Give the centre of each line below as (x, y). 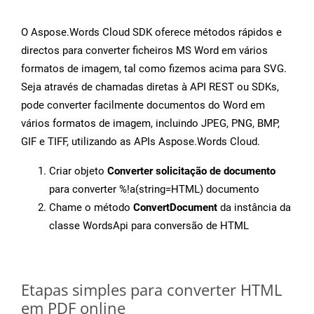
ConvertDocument (175, 208)
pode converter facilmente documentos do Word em (143, 105)
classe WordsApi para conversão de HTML (149, 226)
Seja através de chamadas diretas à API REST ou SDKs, (150, 87)
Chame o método (91, 208)
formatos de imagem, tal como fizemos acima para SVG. (154, 69)
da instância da (254, 208)
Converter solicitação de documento (191, 171)
